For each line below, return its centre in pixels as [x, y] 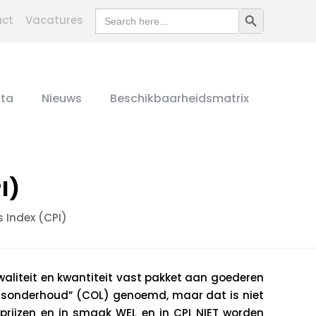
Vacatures [54, 20]
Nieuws [62, 98]
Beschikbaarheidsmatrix [180, 98]
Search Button [269, 20]
